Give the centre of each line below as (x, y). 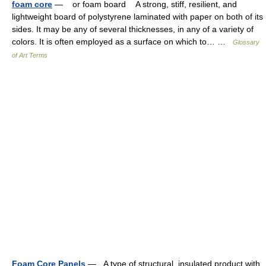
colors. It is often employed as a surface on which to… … (122, 42)
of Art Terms (30, 55)
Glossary (246, 42)
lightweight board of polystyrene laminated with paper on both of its (137, 17)
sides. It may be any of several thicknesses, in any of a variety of (133, 29)
